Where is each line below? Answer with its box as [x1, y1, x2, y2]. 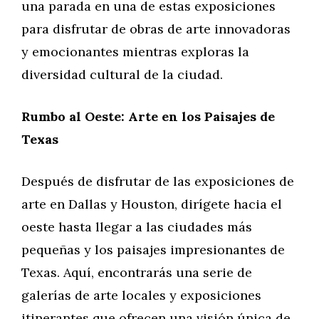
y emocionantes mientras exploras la [21, 43, 249, 60]
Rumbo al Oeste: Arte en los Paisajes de [21, 108, 275, 125]
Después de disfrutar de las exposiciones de [21, 173, 294, 189]
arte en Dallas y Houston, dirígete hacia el [21, 196, 282, 212]
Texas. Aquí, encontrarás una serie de [21, 264, 252, 281]
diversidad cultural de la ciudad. [21, 66, 223, 83]
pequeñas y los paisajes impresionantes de [21, 241, 285, 258]
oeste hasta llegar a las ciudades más [21, 219, 252, 235]
